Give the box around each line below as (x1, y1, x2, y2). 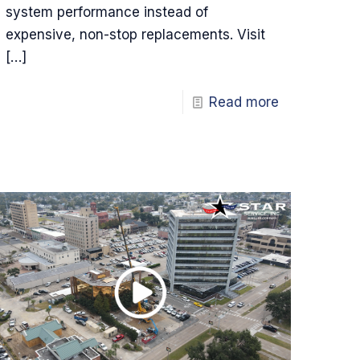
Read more (208, 93, 279, 110)
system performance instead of (6, 3, 209, 20)
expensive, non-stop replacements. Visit (6, 26, 266, 43)
